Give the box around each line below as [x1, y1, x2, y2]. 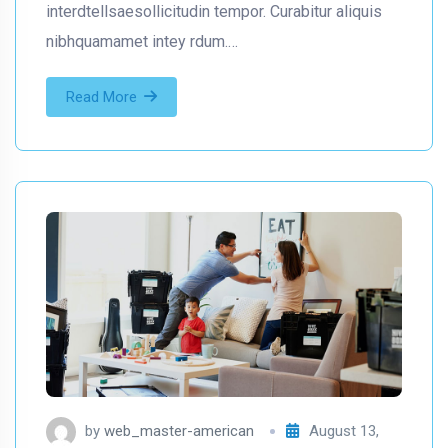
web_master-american [104, 421, 254, 440]
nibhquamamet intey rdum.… [46, 32, 238, 52]
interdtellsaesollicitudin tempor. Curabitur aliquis [46, 2, 382, 22]
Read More [66, 88, 137, 107]
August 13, [309, 421, 379, 440]
